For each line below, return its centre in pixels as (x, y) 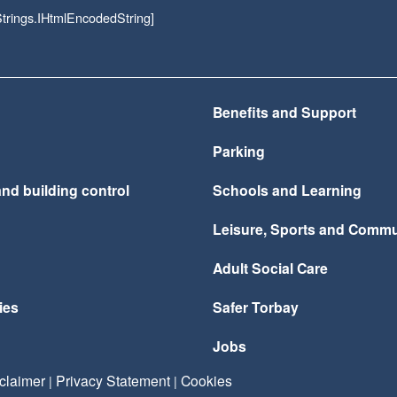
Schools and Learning (288, 190)
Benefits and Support (285, 112)
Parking (239, 151)
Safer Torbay (256, 307)
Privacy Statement (113, 380)
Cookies (206, 380)
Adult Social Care (271, 268)
